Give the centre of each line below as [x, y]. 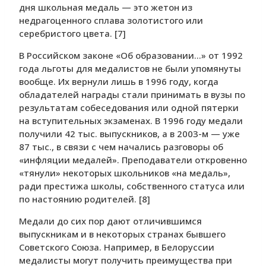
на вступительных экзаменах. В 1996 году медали [131, 121]
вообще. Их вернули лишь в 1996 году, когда [119, 82]
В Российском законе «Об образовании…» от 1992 [131, 56]
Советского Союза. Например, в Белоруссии [117, 247]
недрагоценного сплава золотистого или [111, 20]
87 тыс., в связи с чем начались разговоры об [121, 147]
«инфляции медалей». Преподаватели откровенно [133, 160]
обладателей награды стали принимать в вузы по [132, 95]
